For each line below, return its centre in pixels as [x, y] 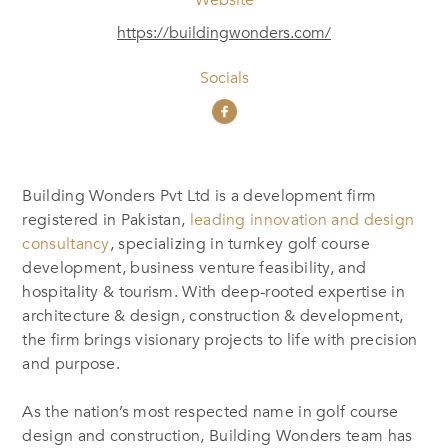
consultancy [66, 243]
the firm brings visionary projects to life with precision [220, 339]
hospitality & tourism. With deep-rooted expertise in [214, 291]
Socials [224, 77]
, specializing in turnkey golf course [239, 243]
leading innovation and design [302, 219]
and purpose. [71, 363]
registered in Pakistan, [106, 219]
